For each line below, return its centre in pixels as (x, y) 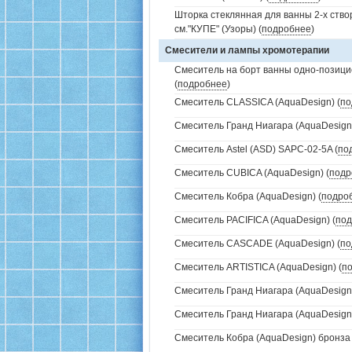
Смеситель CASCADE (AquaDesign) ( (257, 244)
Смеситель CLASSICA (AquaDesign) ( (257, 102)
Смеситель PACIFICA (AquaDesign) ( (255, 220)
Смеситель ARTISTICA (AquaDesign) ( (258, 267)
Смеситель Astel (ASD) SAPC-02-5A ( (256, 149)
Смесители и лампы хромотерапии (247, 50)
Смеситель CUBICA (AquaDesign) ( (252, 173)
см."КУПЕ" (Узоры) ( (218, 29)
